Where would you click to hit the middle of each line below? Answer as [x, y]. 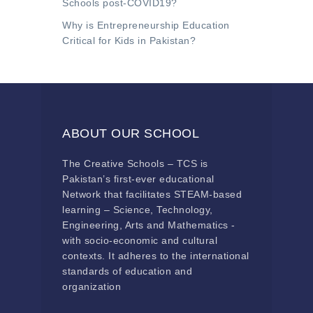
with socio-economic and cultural [140, 240]
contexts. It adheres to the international [156, 256]
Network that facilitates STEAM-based [152, 194]
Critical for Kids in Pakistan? [129, 41]
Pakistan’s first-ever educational [138, 179]
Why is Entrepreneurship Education [146, 25]
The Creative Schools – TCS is [135, 163]
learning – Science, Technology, [138, 210]
